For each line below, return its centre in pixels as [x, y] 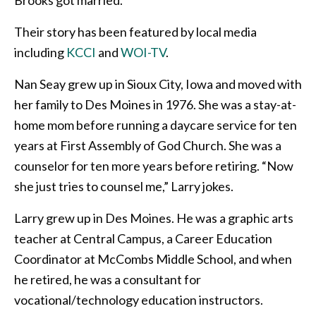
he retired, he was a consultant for [108, 279]
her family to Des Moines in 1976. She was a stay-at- [155, 104]
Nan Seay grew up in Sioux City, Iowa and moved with [158, 84]
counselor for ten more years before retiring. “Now [154, 165]
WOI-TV [143, 52]
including [40, 52]
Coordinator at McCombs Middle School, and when [153, 259]
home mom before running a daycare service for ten [156, 124]
